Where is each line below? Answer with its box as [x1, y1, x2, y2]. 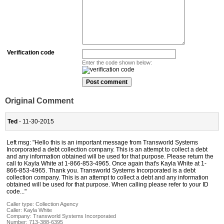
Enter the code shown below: [82, 59, 152, 66]
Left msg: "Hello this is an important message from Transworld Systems [6, 138, 198, 146]
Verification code [7, 49, 54, 56]
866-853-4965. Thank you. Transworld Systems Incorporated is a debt [6, 166, 195, 174]
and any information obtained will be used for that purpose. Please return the [6, 152, 213, 160]
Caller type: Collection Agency [6, 200, 78, 207]
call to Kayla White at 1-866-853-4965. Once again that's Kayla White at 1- [6, 159, 206, 167]
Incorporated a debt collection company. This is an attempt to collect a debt [6, 145, 207, 153]
